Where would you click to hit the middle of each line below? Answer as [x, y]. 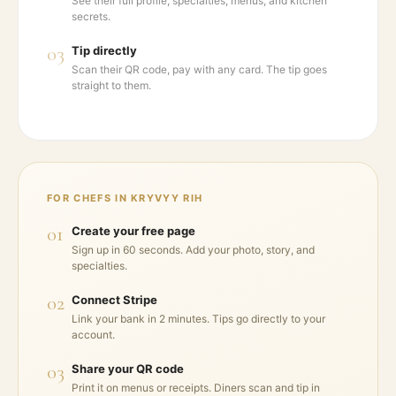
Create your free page [133, 231]
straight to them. [111, 85]
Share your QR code [128, 369]
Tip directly [104, 50]
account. [93, 335]
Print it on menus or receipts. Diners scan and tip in [196, 388]
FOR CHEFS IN [89, 198]
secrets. [91, 16]
